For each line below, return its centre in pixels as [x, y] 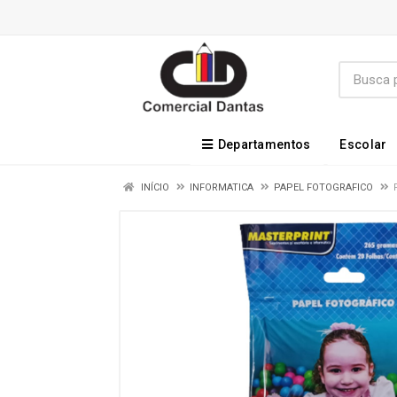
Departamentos [264, 144]
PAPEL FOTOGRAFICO [323, 187]
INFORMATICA [222, 187]
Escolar [363, 144]
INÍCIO [154, 187]
